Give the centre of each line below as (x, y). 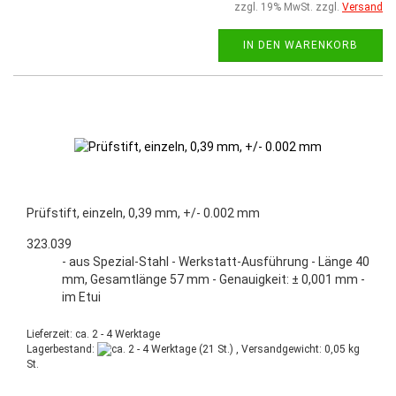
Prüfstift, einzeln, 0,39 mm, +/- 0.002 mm (143, 213)
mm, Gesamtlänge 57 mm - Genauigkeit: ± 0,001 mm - (213, 279)
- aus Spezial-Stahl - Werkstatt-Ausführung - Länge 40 (216, 261)
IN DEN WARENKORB (301, 45)
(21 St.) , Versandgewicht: (260, 349)
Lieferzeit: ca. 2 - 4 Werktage (93, 334)
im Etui (81, 297)
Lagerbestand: (62, 349)
